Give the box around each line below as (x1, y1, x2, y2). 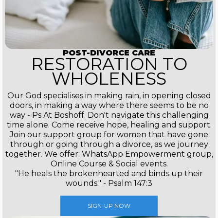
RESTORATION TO (31, 54, 187, 75)
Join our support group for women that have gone (10, 130, 208, 140)
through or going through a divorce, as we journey (10, 140, 208, 149)
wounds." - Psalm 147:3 (66, 179, 152, 188)
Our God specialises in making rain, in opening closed (7, 91, 211, 101)
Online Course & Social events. (50, 159, 168, 169)
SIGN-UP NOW (88, 202, 130, 210)
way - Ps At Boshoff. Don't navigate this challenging (9, 110, 209, 120)
